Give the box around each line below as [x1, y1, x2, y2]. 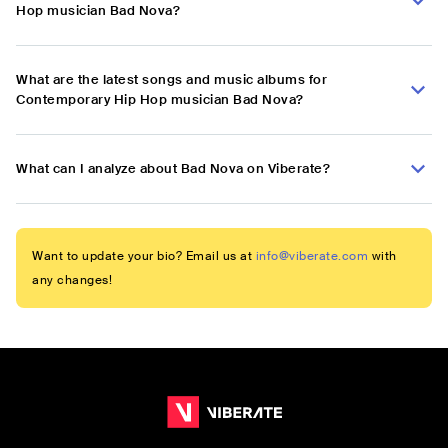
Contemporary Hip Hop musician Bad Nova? [16, 91, 304, 109]
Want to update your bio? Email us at [32, 248, 252, 265]
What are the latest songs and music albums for [16, 71, 327, 89]
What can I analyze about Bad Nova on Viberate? [16, 160, 330, 178]
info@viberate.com [255, 248, 368, 265]
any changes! [32, 272, 112, 289]
